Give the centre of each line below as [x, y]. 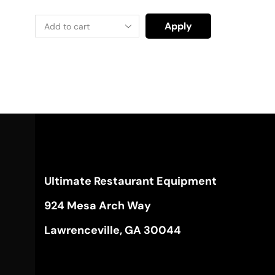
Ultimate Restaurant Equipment [130, 181]
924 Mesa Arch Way [98, 206]
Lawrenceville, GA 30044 [113, 230]
